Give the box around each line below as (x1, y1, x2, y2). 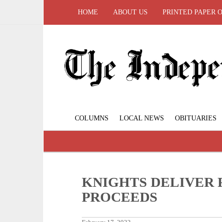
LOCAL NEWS (119, 114, 164, 122)
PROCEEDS (82, 189, 158, 205)
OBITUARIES (175, 114, 217, 122)
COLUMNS (75, 114, 109, 122)
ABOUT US (113, 8, 148, 16)
